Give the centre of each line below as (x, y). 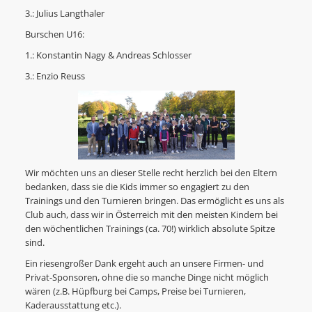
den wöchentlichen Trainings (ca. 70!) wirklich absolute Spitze (150, 229)
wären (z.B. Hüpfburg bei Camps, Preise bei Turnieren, (135, 292)
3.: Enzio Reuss (55, 77)
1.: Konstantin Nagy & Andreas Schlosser (108, 56)
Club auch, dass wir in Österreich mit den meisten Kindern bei (151, 215)
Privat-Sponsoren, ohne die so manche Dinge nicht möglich (147, 278)
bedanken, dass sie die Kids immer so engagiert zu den (137, 187)
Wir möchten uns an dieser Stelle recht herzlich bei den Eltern (151, 173)
